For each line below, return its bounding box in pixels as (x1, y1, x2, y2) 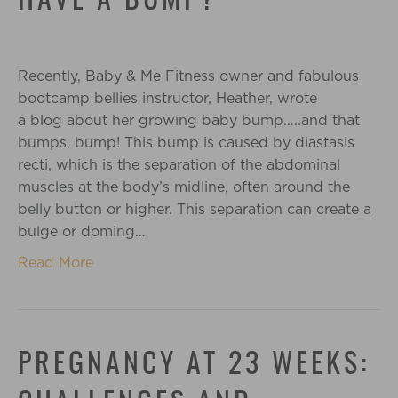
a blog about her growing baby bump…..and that (18, 112, 360, 129)
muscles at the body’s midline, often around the (18, 179, 350, 195)
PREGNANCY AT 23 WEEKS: (18, 351, 370, 379)
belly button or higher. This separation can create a (18, 201, 371, 218)
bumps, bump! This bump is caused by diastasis (18, 134, 354, 151)
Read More (18, 254, 93, 271)
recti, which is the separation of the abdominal (18, 156, 340, 173)
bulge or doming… (18, 223, 146, 240)
